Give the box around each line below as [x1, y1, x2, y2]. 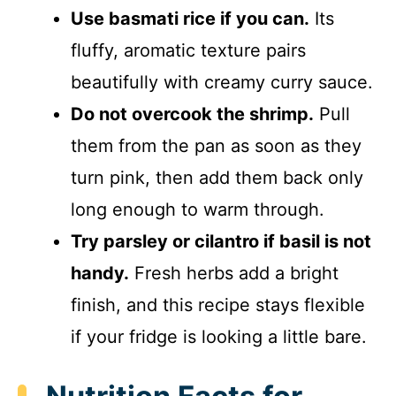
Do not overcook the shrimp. [71, 103, 314, 125]
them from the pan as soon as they [71, 134, 362, 156]
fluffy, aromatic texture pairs [71, 39, 306, 61]
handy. [71, 262, 129, 284]
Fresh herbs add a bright [129, 262, 339, 284]
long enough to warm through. [71, 198, 324, 220]
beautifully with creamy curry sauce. [71, 71, 373, 93]
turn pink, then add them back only [71, 166, 363, 188]
